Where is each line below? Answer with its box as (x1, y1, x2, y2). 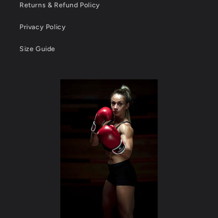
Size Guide (19, 45, 55, 54)
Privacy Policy (19, 23, 66, 32)
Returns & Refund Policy (19, 1, 100, 10)
